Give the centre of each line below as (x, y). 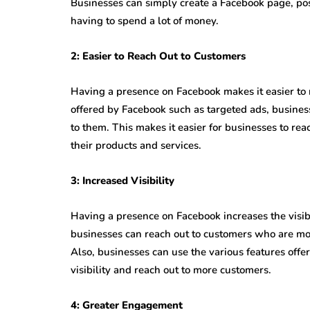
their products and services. (136, 145)
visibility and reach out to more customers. (171, 270)
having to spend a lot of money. (145, 21)
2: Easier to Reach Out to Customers (158, 56)
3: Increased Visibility (122, 181)
